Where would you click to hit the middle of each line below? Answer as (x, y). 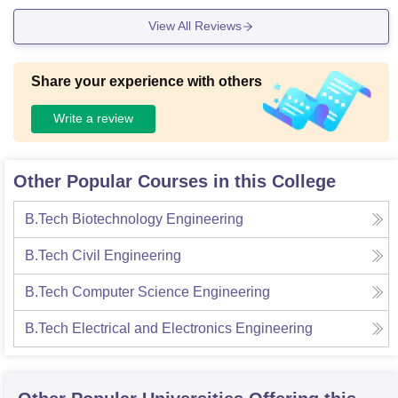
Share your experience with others (147, 81)
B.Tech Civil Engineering (103, 255)
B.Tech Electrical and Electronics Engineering (169, 328)
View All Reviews (195, 26)
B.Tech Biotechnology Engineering (134, 219)
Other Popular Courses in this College (175, 181)
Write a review (93, 119)
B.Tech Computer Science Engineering (147, 291)
